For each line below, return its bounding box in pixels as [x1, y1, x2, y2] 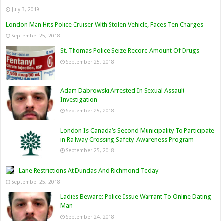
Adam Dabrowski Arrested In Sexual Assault [60, 87, 185, 95]
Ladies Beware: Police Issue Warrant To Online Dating [60, 193, 212, 201]
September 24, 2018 [66, 214, 115, 220]
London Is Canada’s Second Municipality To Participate [60, 127, 215, 135]
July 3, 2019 [12, 6, 40, 12]
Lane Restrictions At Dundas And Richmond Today [19, 167, 159, 175]
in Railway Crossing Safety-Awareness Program [60, 136, 194, 144]
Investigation [60, 96, 98, 104]
